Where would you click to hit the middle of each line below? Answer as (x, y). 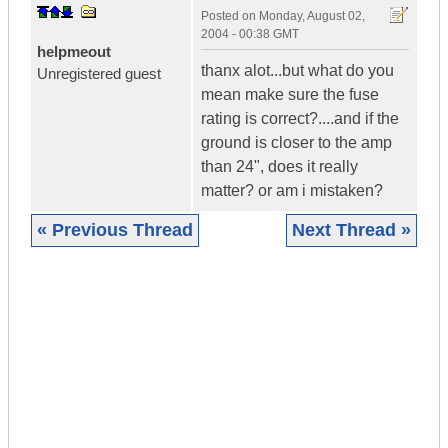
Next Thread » (351, 230)
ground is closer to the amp (296, 143)
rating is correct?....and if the (300, 119)
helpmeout (74, 52)
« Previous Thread (115, 230)
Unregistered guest (99, 74)
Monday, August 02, (312, 16)
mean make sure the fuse (290, 95)
